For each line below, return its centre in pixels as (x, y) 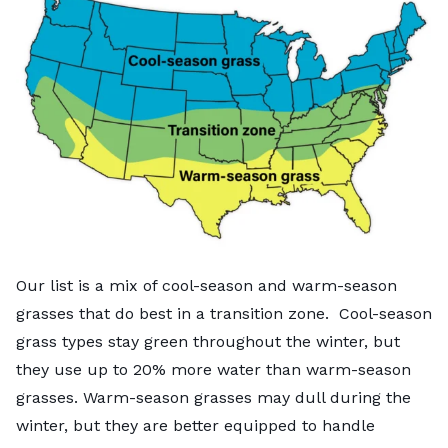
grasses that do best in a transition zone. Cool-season (224, 313)
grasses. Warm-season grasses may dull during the (213, 397)
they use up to (74, 369)
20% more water (197, 369)
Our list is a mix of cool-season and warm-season (206, 285)
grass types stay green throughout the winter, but (208, 341)
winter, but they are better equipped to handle (195, 425)
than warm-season (336, 369)
